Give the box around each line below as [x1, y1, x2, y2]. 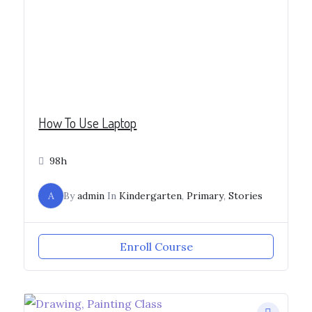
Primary [187, 189, 224, 203]
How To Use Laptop [38, 114, 137, 132]
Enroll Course [119, 240, 193, 254]
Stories [228, 189, 263, 203]
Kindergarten [119, 189, 182, 203]
